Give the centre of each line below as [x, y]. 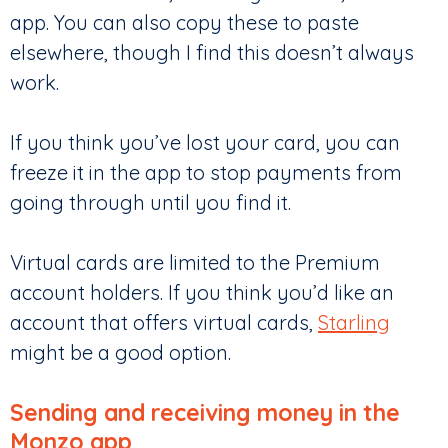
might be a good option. [120, 353]
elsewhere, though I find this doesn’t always [212, 53]
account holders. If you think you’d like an [202, 293]
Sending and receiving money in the [205, 413]
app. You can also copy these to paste [184, 23]
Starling [354, 323]
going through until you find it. [150, 203]
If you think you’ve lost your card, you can [205, 143]
